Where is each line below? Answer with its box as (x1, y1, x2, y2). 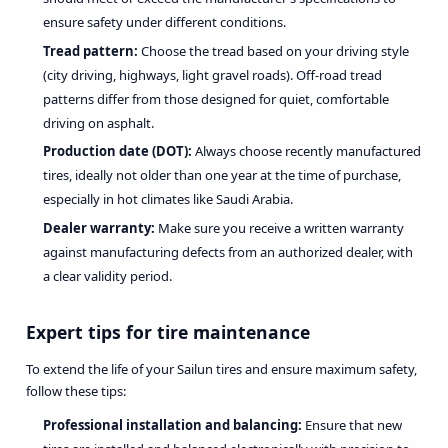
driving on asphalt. (43, 113, 154, 132)
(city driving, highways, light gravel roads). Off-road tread (43, 65, 382, 84)
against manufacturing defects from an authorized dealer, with (43, 242, 413, 261)
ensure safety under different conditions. (43, 12, 286, 31)
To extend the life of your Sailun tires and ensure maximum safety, (25, 360, 417, 379)
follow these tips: (25, 382, 126, 401)
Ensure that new (302, 415, 402, 434)
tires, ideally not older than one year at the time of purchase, (43, 166, 401, 185)
